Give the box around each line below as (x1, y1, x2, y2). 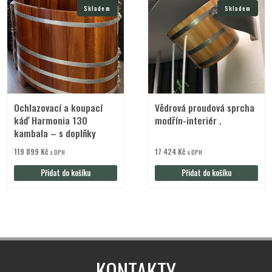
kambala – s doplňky (14, 125, 97, 140)
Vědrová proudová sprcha (155, 100, 255, 115)
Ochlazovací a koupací (14, 100, 103, 115)
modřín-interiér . (155, 112, 222, 127)
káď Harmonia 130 (14, 112, 88, 127)
